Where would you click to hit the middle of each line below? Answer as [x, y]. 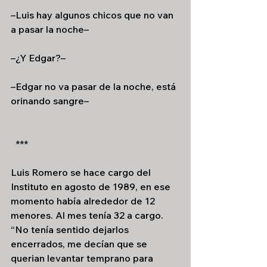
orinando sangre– [50, 101]
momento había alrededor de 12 [84, 201]
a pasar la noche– [50, 29]
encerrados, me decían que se [80, 244]
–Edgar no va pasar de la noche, [82, 86]
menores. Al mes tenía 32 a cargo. [88, 215]
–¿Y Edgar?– [38, 58]
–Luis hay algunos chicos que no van [93, 15]
